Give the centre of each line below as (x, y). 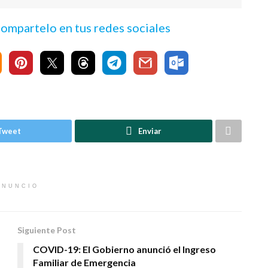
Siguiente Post (47, 230)
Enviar (150, 131)
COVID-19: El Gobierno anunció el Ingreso (124, 249)
